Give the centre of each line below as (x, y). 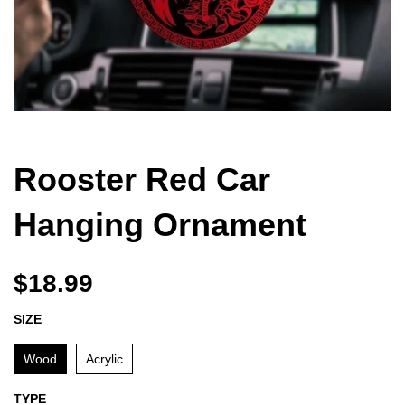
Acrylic (104, 359)
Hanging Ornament (160, 225)
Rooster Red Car (142, 179)
